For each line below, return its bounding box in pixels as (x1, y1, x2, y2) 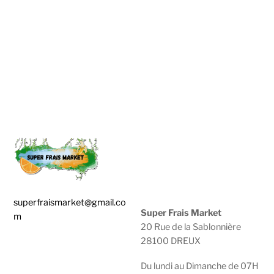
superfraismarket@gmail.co (13, 197, 127, 209)
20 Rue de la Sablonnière (141, 221, 242, 233)
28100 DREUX (141, 235, 201, 247)
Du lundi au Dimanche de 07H (141, 260, 259, 272)
